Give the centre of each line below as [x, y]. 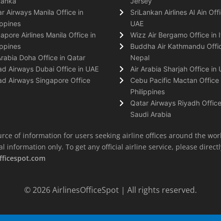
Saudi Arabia [151, 114]
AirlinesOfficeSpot [87, 190]
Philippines [147, 91]
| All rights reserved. [159, 190]
